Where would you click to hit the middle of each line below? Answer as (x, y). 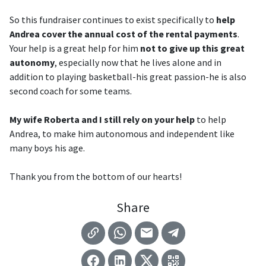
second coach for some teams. (71, 91)
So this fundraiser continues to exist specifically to (113, 20)
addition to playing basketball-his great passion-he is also (128, 77)
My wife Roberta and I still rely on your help (102, 119)
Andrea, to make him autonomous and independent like (122, 134)
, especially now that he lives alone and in (138, 62)
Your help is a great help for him (75, 48)
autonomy (32, 62)
